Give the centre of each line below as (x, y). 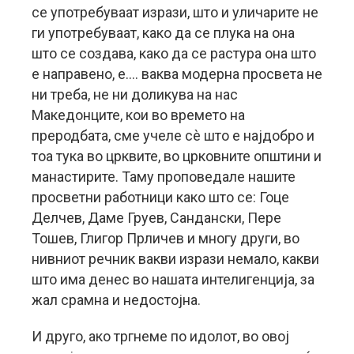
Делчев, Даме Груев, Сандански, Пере (156, 218)
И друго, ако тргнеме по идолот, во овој (160, 336)
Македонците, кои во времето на (138, 115)
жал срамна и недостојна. (116, 300)
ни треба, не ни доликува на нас (135, 94)
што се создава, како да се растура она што (174, 53)
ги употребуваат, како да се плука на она (163, 33)
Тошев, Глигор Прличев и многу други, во (166, 238)
